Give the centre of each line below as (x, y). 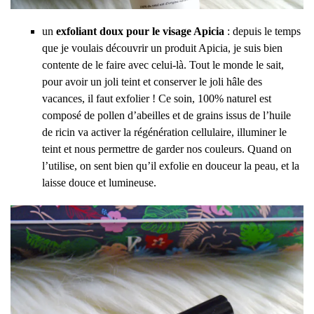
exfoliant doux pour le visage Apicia (140, 32)
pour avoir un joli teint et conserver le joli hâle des (152, 82)
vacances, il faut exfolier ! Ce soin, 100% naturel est (157, 99)
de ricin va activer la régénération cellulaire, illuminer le (164, 132)
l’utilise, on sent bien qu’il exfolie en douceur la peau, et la (171, 166)
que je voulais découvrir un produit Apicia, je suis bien (162, 48)
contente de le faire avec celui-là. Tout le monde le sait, (163, 65)
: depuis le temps (262, 32)
